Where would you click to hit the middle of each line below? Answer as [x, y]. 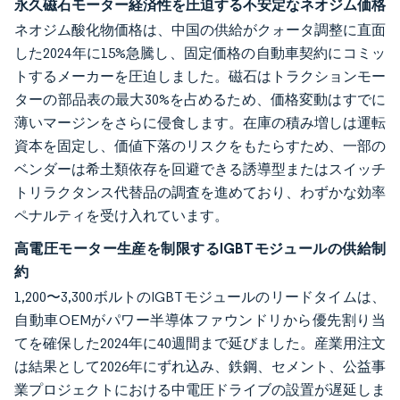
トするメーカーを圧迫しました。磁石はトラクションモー [200, 76]
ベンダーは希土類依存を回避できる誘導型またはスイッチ [200, 169]
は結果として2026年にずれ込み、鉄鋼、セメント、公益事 [200, 367]
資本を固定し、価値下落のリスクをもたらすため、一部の [200, 146]
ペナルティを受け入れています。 [121, 216]
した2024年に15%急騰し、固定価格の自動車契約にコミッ [200, 53]
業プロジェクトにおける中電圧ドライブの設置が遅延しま [200, 390]
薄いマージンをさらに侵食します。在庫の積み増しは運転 [200, 123]
